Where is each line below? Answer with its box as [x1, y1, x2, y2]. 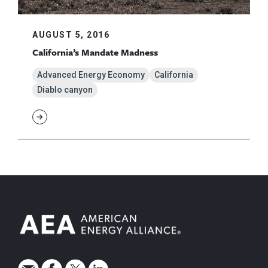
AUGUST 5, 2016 [32, 29, 109, 39]
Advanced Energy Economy [37, 69, 145, 80]
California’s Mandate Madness [32, 45, 158, 59]
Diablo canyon [37, 84, 93, 95]
